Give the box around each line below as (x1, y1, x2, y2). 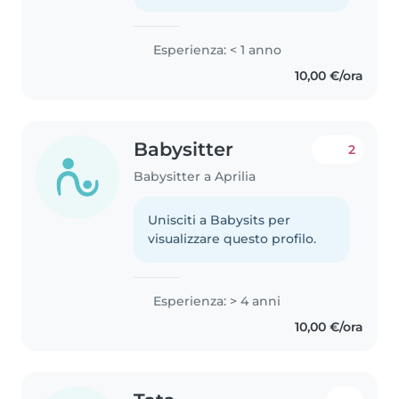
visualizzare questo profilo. (148, 231, 317, 248)
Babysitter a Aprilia (134, 168, 256, 185)
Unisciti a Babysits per (148, 212, 291, 229)
